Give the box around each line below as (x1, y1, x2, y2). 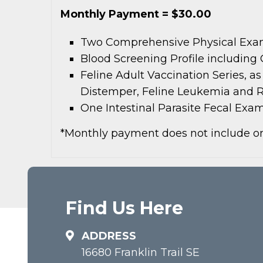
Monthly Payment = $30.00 (60, 7, 211, 21)
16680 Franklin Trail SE (82, 245, 200, 259)
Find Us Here (66, 197, 183, 219)
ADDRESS (82, 229, 136, 242)
